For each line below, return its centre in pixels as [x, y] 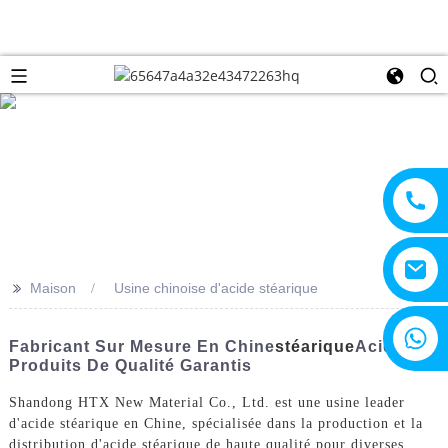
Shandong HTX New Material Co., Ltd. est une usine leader [206, 402]
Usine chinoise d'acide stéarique [215, 287]
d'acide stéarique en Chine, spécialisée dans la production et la [215, 423]
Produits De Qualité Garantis [130, 365]
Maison [52, 287]
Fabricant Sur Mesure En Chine [141, 346]
